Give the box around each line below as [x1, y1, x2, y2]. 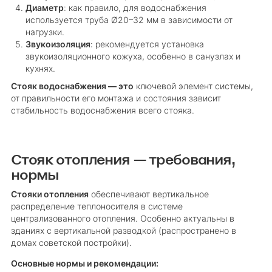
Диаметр [25, 3, 64, 13]
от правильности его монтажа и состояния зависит [10, 93, 221, 104]
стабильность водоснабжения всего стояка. [10, 106, 194, 116]
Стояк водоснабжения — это [10, 81, 134, 92]
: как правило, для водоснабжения [63, 3, 206, 13]
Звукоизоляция [25, 39, 90, 50]
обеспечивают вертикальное [88, 189, 209, 200]
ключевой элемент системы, [133, 81, 253, 92]
